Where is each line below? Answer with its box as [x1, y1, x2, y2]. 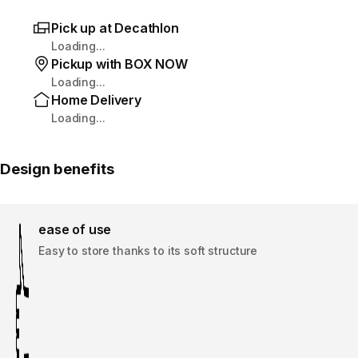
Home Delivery [51, 91, 141, 108]
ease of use [38, 221, 112, 237]
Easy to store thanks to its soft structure [38, 243, 258, 257]
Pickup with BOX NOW [51, 55, 188, 72]
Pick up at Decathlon [51, 19, 179, 36]
